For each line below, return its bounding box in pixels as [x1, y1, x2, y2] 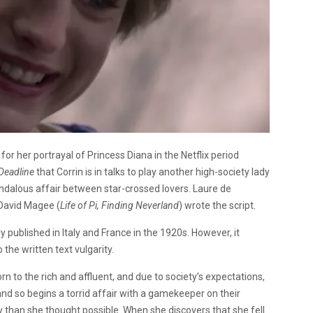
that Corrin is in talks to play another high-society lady [34, 166, 270, 177]
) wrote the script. [179, 199, 256, 211]
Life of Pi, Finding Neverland [60, 199, 179, 211]
